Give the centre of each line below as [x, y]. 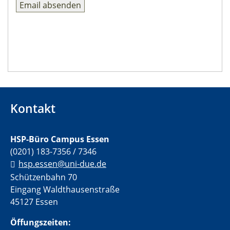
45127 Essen [34, 202]
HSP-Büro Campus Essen [60, 139]
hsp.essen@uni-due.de [62, 164]
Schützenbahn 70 [44, 177]
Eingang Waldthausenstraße [65, 189]
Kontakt [33, 108]
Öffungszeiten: [41, 222]
